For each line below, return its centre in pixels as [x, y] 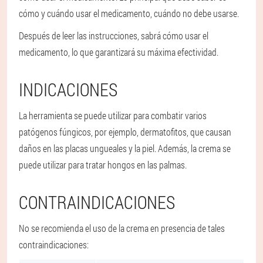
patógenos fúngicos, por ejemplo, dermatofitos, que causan [125, 132]
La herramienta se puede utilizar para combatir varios [113, 116]
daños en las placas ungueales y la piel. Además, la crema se [125, 149]
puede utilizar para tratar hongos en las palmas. [103, 165]
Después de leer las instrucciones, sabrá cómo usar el [114, 36]
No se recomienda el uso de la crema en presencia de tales [122, 228]
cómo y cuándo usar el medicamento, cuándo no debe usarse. [129, 14]
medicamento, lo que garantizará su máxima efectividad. [119, 52]
